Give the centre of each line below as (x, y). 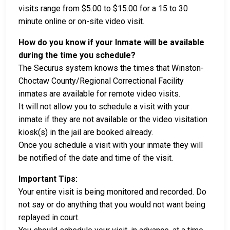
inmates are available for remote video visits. (99, 94)
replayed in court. (49, 218)
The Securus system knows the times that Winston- (111, 68)
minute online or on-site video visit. (81, 22)
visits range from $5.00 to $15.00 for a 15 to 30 (103, 9)
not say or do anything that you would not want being (112, 205)
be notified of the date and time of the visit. (96, 158)
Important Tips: (48, 179)
